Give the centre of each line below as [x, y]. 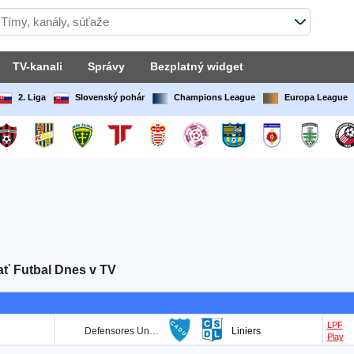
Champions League [214, 97]
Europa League [316, 97]
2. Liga [32, 97]
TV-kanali [37, 66]
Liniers [246, 331]
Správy [106, 66]
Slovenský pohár [109, 97]
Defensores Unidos [154, 331]
